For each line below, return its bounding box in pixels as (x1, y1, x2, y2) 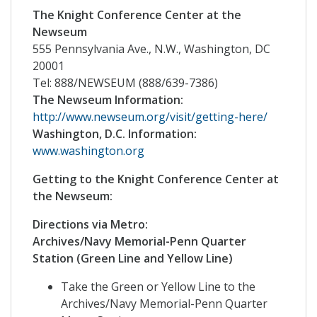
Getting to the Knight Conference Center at (33, 171, 279, 188)
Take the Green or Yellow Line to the (61, 279, 255, 295)
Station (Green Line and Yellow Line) (33, 250, 233, 267)
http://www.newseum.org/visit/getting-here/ (33, 109, 267, 125)
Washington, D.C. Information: (33, 126, 197, 142)
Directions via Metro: (33, 217, 148, 233)
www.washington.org (33, 143, 144, 159)
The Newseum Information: (33, 92, 183, 108)
